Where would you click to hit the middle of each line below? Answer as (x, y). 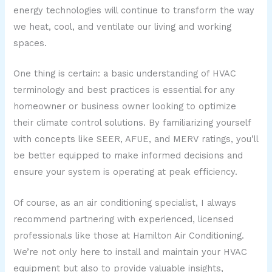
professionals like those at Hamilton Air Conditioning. (129, 235)
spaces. (30, 43)
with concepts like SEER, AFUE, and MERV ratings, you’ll (136, 139)
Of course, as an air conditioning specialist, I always (125, 202)
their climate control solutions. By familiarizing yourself (132, 123)
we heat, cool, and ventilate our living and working (123, 26)
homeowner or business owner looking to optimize (125, 107)
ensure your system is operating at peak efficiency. (126, 172)
